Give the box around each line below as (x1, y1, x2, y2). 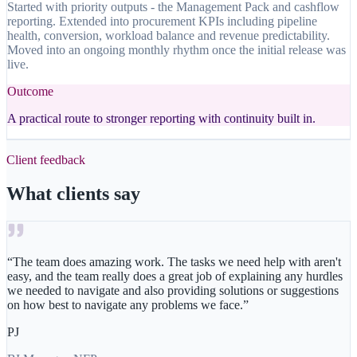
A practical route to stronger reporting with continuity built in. (7, 112, 316, 126)
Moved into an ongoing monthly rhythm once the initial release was (7, 43, 346, 57)
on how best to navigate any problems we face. (7, 298, 243, 312)
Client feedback (6, 153, 85, 167)
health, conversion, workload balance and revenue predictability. (7, 29, 330, 43)
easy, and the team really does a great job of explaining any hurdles (7, 269, 343, 284)
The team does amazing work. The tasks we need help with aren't (13, 255, 341, 269)
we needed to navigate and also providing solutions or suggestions (7, 284, 339, 298)
